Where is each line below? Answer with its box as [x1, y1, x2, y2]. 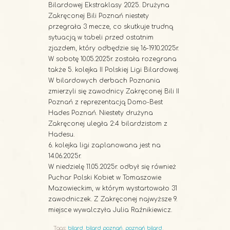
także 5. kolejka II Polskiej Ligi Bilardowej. [48, 66, 179, 73]
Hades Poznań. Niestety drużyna [48, 109, 153, 117]
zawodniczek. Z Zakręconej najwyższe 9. [48, 195, 177, 203]
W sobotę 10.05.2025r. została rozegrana [48, 55, 177, 63]
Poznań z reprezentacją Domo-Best [48, 98, 163, 106]
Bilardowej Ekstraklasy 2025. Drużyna [48, 1, 169, 9]
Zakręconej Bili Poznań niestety [48, 12, 149, 20]
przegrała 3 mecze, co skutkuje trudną [48, 23, 173, 30]
